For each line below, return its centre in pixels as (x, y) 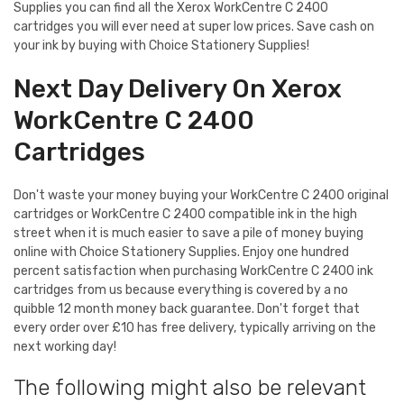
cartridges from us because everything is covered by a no (181, 289)
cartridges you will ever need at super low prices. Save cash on (194, 26)
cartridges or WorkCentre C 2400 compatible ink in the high (185, 214)
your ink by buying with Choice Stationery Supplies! (161, 45)
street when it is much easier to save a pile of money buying (188, 233)
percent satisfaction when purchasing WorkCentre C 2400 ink (193, 271)
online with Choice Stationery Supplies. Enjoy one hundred (181, 252)
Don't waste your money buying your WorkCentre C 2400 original (201, 195)
